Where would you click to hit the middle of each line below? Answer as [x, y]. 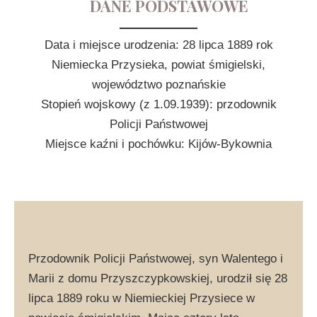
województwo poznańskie [158, 85]
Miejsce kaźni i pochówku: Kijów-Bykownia [158, 144]
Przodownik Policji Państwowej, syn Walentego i [156, 258]
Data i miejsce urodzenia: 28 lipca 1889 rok [158, 45]
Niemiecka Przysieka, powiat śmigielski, [158, 65]
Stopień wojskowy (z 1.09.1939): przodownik [158, 104]
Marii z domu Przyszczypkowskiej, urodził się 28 [158, 278]
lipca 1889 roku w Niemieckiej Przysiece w [142, 298]
